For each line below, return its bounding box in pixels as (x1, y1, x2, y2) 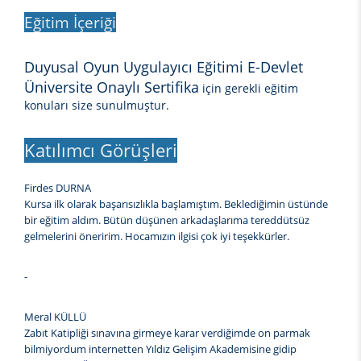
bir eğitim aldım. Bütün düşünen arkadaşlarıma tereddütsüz (24, 213, 309, 228)
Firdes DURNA (24, 180, 91, 196)
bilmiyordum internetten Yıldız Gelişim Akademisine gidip (24, 342, 297, 357)
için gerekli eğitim (199, 81, 298, 97)
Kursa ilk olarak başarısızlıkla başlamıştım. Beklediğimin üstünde (24, 197, 328, 212)
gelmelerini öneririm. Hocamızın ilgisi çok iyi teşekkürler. (24, 229, 289, 244)
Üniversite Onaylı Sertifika (24, 77, 199, 98)
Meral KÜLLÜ (24, 309, 86, 325)
